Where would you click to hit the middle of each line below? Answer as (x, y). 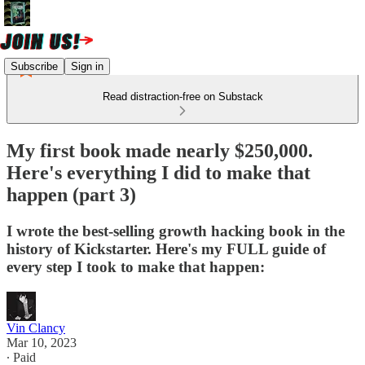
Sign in (87, 66)
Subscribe (34, 66)
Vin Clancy (36, 328)
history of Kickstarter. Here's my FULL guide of (166, 248)
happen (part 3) (71, 194)
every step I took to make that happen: (136, 266)
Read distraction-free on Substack (182, 97)
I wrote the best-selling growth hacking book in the (176, 231)
